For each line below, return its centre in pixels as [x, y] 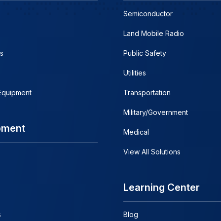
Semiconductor [148, 13]
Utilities [135, 73]
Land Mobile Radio [154, 33]
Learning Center [162, 187]
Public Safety [145, 53]
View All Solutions [152, 151]
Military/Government [156, 112]
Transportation [147, 92]
